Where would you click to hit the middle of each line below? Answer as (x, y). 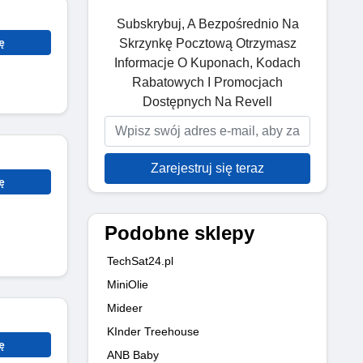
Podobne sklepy (179, 233)
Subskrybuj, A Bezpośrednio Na (207, 23)
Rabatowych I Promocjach (207, 82)
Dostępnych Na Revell (207, 101)
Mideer (125, 307)
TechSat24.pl (140, 261)
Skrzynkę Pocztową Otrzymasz (207, 43)
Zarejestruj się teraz (207, 168)
